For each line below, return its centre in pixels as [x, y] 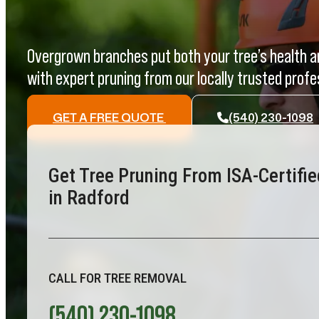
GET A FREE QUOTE [109, 118]
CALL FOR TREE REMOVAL [117, 278]
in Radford [89, 198]
